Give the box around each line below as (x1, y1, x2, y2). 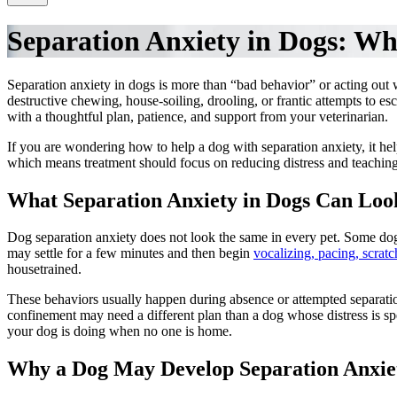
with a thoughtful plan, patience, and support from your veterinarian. (7, 108, 388, 124)
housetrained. (7, 261, 82, 277)
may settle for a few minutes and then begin (7, 245, 253, 261)
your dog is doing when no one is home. (7, 323, 232, 339)
